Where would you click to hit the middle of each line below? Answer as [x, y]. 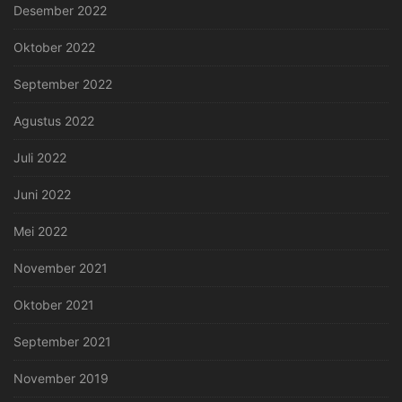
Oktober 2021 [54, 304]
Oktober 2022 [54, 47]
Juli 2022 [40, 157]
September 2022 [63, 83]
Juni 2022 [42, 194]
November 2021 [61, 267]
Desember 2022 [60, 10]
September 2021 [62, 341]
